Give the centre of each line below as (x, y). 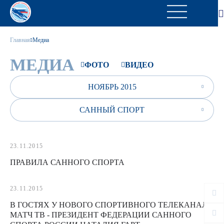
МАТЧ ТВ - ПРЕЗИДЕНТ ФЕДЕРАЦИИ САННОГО (101, 215)
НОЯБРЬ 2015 (112, 87)
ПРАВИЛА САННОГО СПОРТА (67, 162)
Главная (20, 40)
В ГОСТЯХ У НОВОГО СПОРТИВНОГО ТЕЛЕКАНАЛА (112, 205)
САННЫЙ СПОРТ (112, 110)
